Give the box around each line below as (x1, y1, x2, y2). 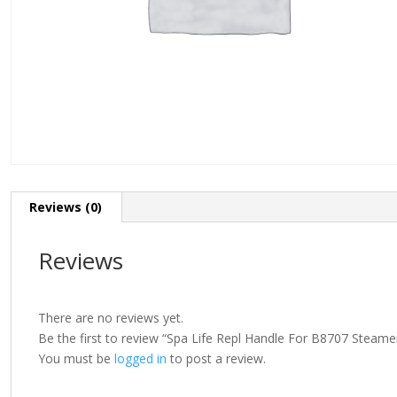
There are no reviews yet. (38, 309, 183, 327)
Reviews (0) (29, 198, 102, 216)
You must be (38, 350, 114, 368)
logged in (114, 350, 167, 368)
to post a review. (167, 350, 266, 368)
